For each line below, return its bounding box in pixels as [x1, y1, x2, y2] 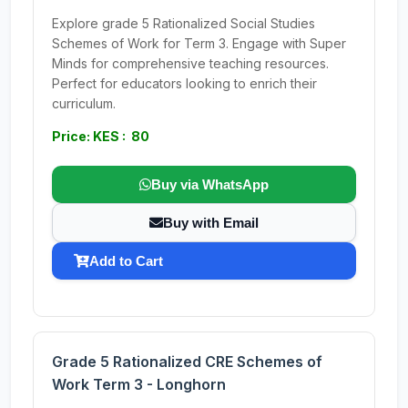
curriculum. [52, 96, 116, 111]
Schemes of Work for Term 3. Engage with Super [52, 36, 346, 51]
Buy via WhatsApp [151, 177, 269, 192]
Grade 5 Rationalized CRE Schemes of [52, 352, 322, 371]
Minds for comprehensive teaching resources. [52, 56, 329, 71]
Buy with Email [163, 215, 259, 230]
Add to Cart [89, 253, 163, 269]
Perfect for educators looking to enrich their [52, 76, 317, 91]
